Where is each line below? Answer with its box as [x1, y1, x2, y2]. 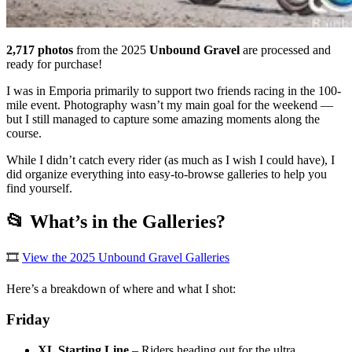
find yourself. [6, 181, 72, 196]
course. [6, 126, 42, 141]
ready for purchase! [6, 57, 102, 71]
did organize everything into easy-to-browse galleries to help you [6, 167, 327, 181]
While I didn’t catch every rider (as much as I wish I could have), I [6, 153, 335, 167]
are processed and [240, 43, 331, 57]
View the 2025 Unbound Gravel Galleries [22, 251, 229, 265]
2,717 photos [6, 43, 73, 57]
